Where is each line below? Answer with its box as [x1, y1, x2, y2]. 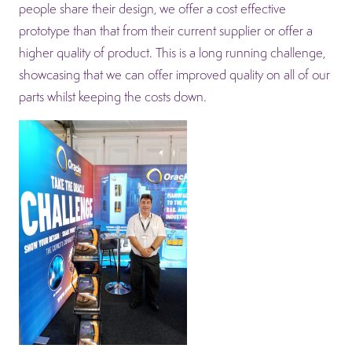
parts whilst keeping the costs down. [19, 88, 207, 106]
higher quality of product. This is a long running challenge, [19, 44, 325, 62]
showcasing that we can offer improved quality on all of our [19, 66, 330, 84]
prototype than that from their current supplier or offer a [19, 22, 313, 40]
